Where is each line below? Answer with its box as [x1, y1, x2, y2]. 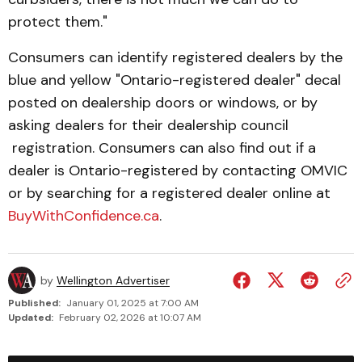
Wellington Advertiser [57, 273, 170, 288]
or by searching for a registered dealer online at [8, 183, 330, 203]
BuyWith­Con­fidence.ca [8, 206, 159, 225]
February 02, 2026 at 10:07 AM [59, 311, 201, 324]
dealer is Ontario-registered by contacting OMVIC [8, 161, 347, 180]
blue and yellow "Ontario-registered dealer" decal [8, 70, 341, 90]
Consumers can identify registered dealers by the [8, 48, 343, 67]
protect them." [8, 12, 107, 32]
